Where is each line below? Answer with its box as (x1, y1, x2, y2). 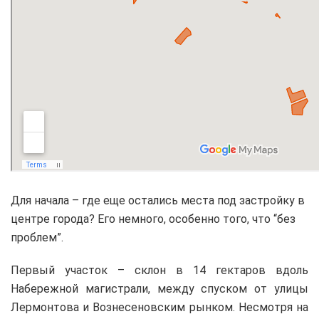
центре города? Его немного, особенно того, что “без (11, 211, 296, 226)
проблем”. (11, 230, 63, 244)
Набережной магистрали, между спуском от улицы (11, 281, 308, 296)
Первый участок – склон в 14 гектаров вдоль (11, 263, 308, 277)
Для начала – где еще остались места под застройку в (11, 193, 305, 207)
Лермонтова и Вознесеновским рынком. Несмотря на (11, 300, 308, 314)
